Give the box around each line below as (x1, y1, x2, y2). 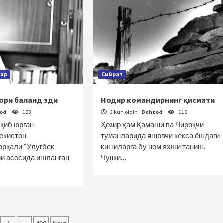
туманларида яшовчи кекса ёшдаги (100, 131, 220, 140)
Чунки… (100, 153, 126, 162)
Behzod (141, 108, 164, 115)
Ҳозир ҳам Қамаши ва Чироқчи (100, 120, 204, 129)
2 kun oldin (109, 108, 139, 115)
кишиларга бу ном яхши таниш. (100, 142, 205, 151)
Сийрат (101, 70, 123, 78)
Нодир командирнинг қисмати (100, 95, 215, 105)
